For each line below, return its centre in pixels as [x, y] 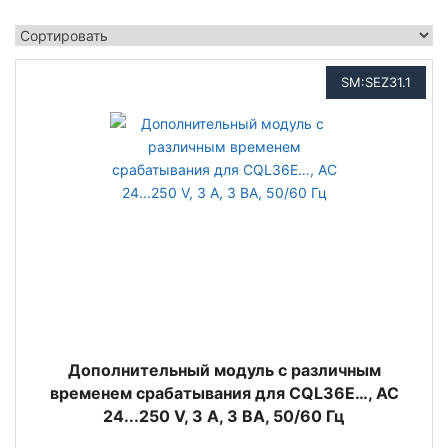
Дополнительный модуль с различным [224, 370]
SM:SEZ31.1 [376, 82]
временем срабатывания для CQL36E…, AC [224, 393]
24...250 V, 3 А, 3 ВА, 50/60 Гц [224, 416]
